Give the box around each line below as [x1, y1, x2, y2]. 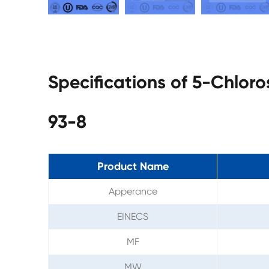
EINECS [117, 210, 148, 222]
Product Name [97, 159, 169, 173]
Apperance [108, 185, 157, 197]
